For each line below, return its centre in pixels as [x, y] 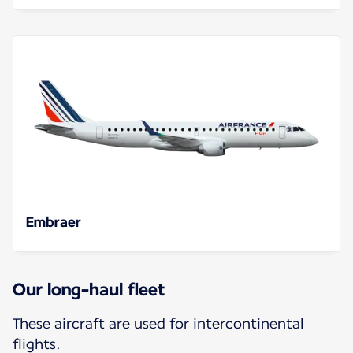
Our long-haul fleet [89, 289]
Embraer [54, 221]
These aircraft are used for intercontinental [158, 323]
